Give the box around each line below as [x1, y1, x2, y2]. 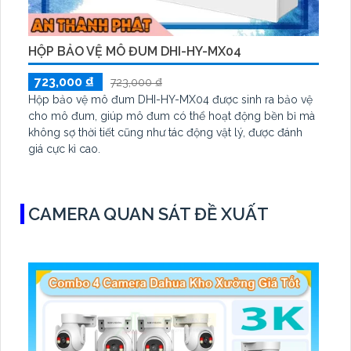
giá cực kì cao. [28, 142, 100, 155]
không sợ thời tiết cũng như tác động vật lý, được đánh [28, 125, 302, 139]
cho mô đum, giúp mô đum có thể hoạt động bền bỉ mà [28, 109, 315, 122]
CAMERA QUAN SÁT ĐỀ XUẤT [28, 203, 269, 224]
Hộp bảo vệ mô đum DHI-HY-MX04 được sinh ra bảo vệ [28, 92, 313, 106]
